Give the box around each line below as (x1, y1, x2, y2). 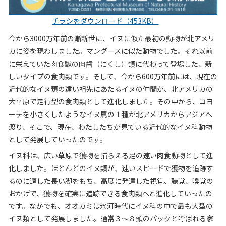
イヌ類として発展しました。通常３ (8, 213, 122, 224)
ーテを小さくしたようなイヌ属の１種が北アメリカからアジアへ (8, 109, 212, 120)
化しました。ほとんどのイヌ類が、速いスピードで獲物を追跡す (8, 163, 213, 174)
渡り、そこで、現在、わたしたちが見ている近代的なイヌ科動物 (8, 122, 212, 132)
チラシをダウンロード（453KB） (52, 16, 159, 26)
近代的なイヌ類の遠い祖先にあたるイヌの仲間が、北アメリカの (8, 84, 213, 94)
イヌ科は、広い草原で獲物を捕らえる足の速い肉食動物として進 (8, 150, 213, 161)
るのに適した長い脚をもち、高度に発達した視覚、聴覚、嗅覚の (8, 176, 213, 186)
